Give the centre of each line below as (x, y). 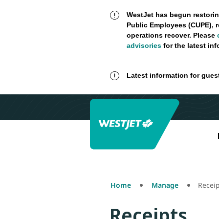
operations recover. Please (172, 35)
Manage (165, 185)
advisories (144, 45)
